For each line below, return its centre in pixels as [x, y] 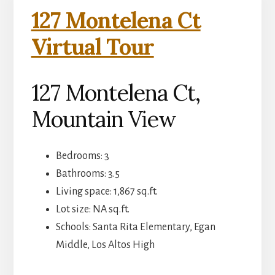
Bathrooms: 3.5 [87, 174]
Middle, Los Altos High [105, 245]
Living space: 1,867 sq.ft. [107, 192]
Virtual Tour [92, 47]
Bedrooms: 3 [82, 156]
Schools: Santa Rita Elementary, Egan [135, 227]
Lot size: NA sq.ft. [92, 210]
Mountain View [103, 119]
